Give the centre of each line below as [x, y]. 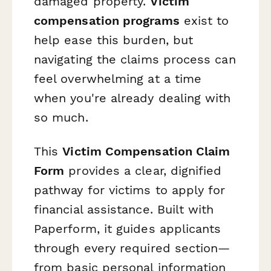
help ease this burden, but [114, 40]
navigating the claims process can [135, 60]
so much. [61, 118]
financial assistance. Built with [124, 209]
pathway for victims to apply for [130, 190]
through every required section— [132, 248]
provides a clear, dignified [143, 170]
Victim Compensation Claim [146, 151]
